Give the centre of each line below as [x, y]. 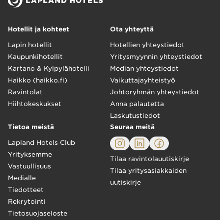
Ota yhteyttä [132, 29]
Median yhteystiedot [144, 69]
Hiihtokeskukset [35, 104]
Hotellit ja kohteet [39, 29]
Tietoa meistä [31, 127]
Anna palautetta [137, 104]
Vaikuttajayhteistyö [143, 80]
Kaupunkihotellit [35, 57]
